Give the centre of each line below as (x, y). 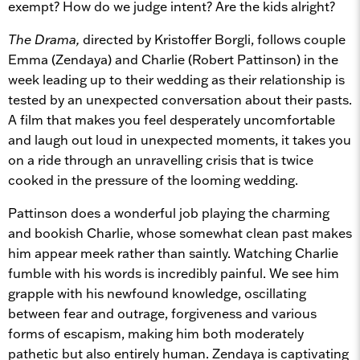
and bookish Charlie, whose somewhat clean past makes (180, 233)
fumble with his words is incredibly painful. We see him (174, 273)
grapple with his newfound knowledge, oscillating (157, 293)
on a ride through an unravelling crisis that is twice (161, 160)
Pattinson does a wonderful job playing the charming (169, 213)
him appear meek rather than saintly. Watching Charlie (173, 253)
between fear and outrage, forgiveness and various (162, 313)
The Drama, (45, 39)
